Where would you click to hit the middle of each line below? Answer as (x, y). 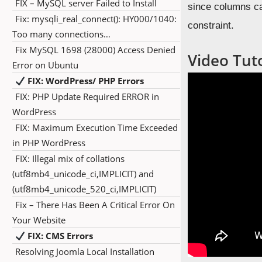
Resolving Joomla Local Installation (85, 251)
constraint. (211, 25)
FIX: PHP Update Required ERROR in (87, 96)
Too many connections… (61, 34)
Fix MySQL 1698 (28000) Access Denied (95, 50)
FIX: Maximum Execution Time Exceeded (96, 127)
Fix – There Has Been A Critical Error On (95, 205)
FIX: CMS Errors (59, 236)
